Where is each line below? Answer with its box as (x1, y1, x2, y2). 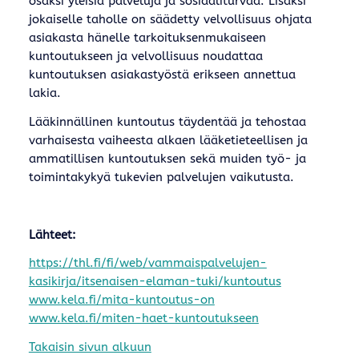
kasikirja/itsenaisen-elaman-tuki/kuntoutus (28, 274, 281, 289)
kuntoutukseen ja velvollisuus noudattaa (28, 49, 263, 64)
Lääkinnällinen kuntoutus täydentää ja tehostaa (28, 114, 306, 129)
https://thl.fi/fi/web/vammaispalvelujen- (28, 256, 267, 271)
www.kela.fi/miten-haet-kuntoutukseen (28, 311, 259, 326)
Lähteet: (28, 227, 76, 242)
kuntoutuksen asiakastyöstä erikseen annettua (28, 67, 296, 83)
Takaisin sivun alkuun (28, 340, 151, 355)
